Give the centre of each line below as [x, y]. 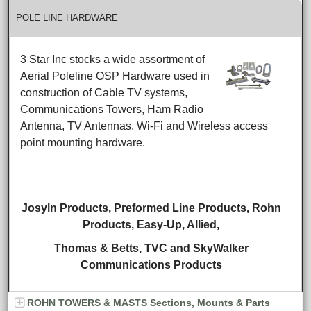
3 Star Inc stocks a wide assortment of [113, 59]
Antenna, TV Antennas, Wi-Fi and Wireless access [144, 126]
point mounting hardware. [83, 143]
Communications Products [151, 265]
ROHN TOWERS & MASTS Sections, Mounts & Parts [149, 303]
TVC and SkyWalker [196, 248]
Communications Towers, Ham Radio [112, 109]
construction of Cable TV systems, [104, 93]
